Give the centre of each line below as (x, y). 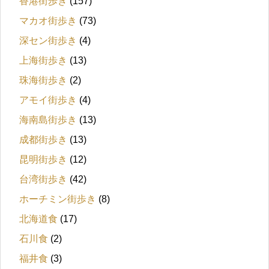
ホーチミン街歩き (58, 199)
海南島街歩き (48, 120)
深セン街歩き (48, 41)
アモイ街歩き (48, 100)
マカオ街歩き (48, 21)
